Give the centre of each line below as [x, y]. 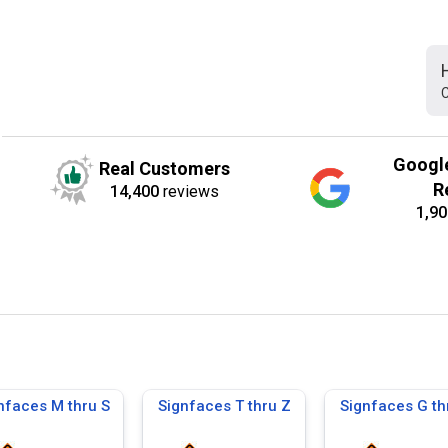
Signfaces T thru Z [224, 406]
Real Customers [165, 168]
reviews [189, 191]
